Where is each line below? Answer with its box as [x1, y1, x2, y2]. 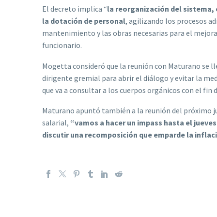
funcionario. [42, 40, 82, 50]
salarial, [42, 118, 70, 128]
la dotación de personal [42, 16, 125, 26]
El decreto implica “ [42, 4, 107, 14]
